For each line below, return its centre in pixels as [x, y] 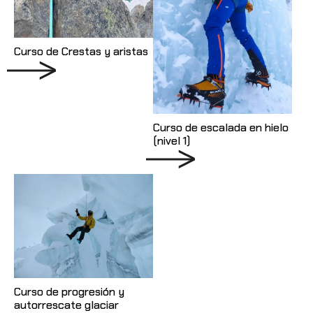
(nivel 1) [172, 140]
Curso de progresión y [69, 292]
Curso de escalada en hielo [221, 127]
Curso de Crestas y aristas [81, 52]
